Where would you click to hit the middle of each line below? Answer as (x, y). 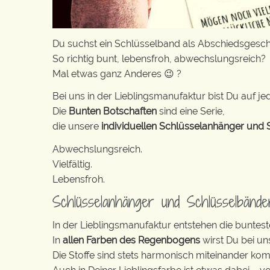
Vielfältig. (72, 164)
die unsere (77, 126)
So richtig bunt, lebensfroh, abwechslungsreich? (159, 58)
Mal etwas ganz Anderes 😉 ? (117, 74)
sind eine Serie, (191, 111)
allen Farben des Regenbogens (133, 240)
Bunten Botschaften (113, 111)
